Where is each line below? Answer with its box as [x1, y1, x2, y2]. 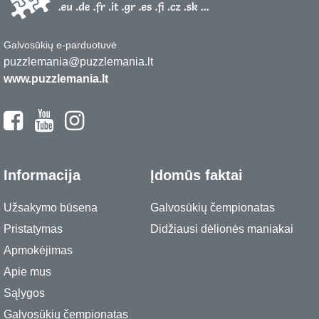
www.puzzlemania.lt [4, 73, 108, 85]
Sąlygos [4, 287, 45, 299]
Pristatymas [4, 223, 63, 235]
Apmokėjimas [4, 244, 73, 256]
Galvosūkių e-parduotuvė [4, 39, 117, 51]
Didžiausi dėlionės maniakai [150, 223, 293, 235]
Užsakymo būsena [4, 202, 98, 214]
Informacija [4, 167, 80, 183]
